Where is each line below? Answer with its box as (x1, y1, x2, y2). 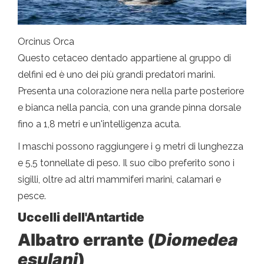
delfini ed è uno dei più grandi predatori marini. (18, 69, 215, 81)
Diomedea (154, 230, 238, 250)
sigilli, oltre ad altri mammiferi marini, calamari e (18, 174, 221, 186)
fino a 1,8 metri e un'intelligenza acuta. (18, 118, 181, 130)
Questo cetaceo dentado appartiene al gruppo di (18, 52, 231, 64)
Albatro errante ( (18, 230, 154, 250)
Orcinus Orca (18, 36, 74, 48)
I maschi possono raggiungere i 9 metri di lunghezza (18, 141, 243, 153)
